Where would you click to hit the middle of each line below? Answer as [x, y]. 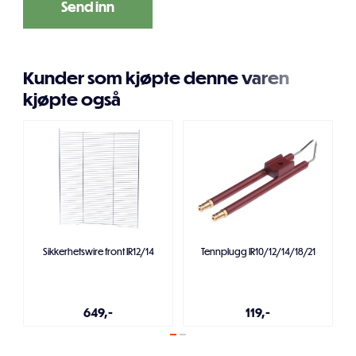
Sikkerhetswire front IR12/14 [98, 252]
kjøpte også [72, 99]
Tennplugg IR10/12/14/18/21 [258, 252]
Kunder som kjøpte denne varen [156, 78]
